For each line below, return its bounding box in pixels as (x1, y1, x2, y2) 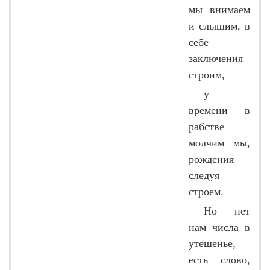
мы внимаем (189, 3, 250, 16)
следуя (189, 169, 219, 181)
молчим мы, (189, 136, 250, 149)
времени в (189, 104, 250, 116)
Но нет (204, 204, 250, 217)
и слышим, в (189, 19, 250, 32)
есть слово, (189, 253, 250, 266)
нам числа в (189, 221, 250, 233)
